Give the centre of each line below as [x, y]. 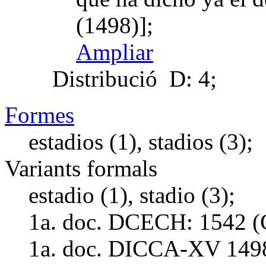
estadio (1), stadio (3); [132, 195]
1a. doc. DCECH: [111, 221]
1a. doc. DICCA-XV [124, 248]
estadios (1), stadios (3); [141, 141]
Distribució [105, 78]
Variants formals [81, 168]
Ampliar [115, 52]
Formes [39, 115]
